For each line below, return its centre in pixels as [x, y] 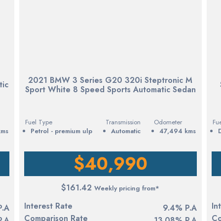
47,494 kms [177, 131]
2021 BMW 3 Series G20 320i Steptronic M [110, 80]
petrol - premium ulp [63, 131]
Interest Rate [48, 206]
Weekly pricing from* [127, 188]
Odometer [168, 122]
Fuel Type [38, 122]
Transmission [123, 122]
